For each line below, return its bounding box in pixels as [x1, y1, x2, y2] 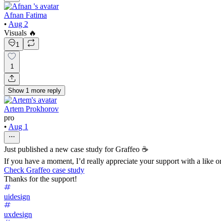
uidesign [4, 192, 30, 201]
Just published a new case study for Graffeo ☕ [4, 145, 148, 153]
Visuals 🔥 [4, 28, 37, 37]
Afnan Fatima [4, 10, 47, 19]
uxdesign [4, 210, 32, 219]
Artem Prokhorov [4, 104, 59, 113]
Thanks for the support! [4, 174, 77, 183]
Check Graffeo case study [4, 165, 84, 174]
